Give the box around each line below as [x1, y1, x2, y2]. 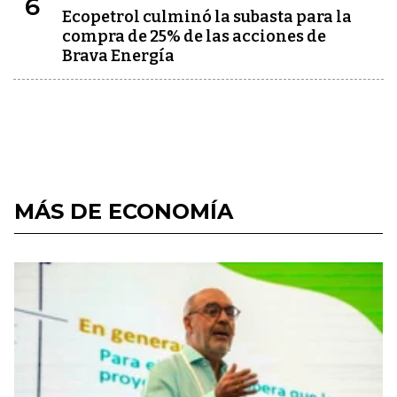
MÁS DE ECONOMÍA [14, 198, 233, 224]
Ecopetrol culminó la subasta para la [62, 7, 352, 27]
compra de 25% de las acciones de [62, 27, 326, 46]
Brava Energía [62, 46, 175, 66]
